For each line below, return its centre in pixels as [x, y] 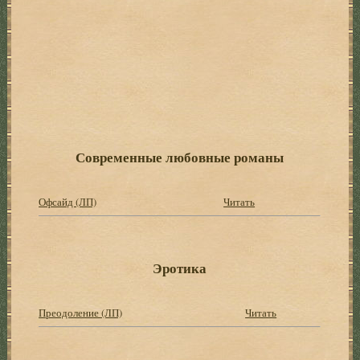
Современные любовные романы [180, 157]
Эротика [180, 268]
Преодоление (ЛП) [81, 312]
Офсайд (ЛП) [68, 201]
